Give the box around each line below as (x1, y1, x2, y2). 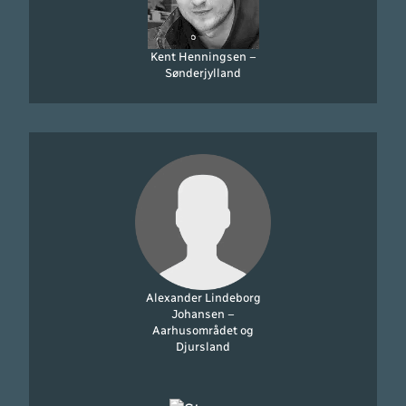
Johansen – (171, 306, 235, 321)
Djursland (176, 339, 230, 353)
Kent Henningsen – (150, 49, 256, 63)
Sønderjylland (165, 65, 241, 80)
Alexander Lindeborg (145, 290, 261, 304)
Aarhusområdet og (152, 323, 254, 337)
